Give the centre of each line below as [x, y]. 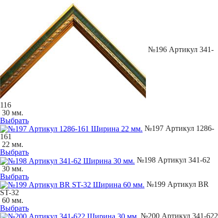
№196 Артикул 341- [180, 49]
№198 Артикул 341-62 [173, 160]
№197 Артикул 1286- [178, 128]
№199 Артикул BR [177, 184]
